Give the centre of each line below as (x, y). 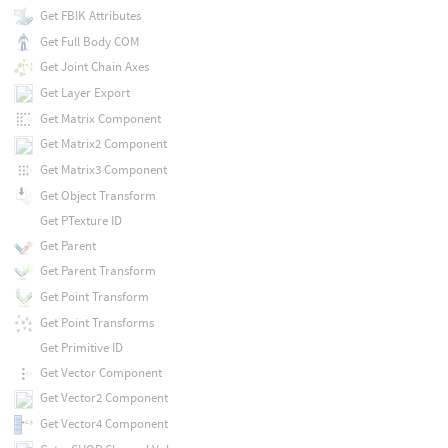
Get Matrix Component (100, 118)
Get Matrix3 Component (103, 170)
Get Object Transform (97, 195)
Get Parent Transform (97, 271)
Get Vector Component (100, 372)
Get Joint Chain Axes (94, 67)
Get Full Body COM (89, 41)
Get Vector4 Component (103, 424)
